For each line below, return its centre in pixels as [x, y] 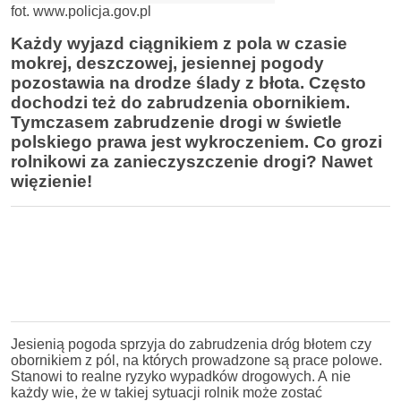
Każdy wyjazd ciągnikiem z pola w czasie [179, 43]
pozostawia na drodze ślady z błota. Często [188, 83]
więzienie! [51, 181]
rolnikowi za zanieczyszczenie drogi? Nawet [192, 162]
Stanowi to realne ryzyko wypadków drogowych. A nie [181, 376]
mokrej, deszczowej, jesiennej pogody [167, 63]
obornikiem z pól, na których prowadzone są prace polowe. [196, 360]
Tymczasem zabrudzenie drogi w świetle [176, 122]
